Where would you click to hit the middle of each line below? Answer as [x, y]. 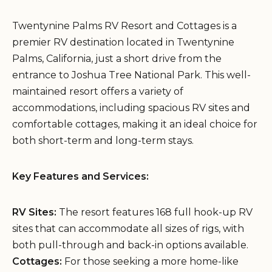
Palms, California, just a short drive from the [117, 58]
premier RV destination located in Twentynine [123, 42]
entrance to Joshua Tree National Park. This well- [131, 75]
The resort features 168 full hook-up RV [155, 212]
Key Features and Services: [80, 176]
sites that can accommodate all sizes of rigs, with [128, 228]
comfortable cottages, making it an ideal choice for [135, 124]
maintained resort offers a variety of [98, 91]
